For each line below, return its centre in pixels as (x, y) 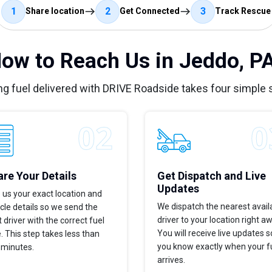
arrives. (171, 260)
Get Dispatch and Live (212, 175)
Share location (55, 11)
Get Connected (150, 11)
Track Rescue (243, 11)
